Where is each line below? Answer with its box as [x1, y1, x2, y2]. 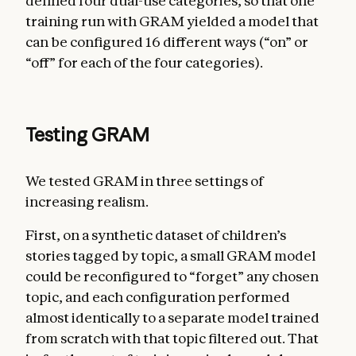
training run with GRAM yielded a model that [25, 12, 319, 29]
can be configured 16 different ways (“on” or [25, 33, 308, 50]
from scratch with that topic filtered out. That [25, 329, 319, 346]
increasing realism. [25, 192, 149, 210]
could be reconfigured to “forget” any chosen [25, 267, 319, 284]
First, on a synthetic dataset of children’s [25, 226, 286, 243]
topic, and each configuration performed [25, 288, 290, 305]
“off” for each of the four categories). [25, 53, 263, 71]
